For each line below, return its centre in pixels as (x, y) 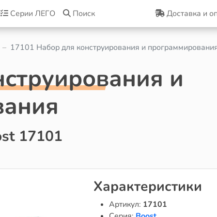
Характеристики (147, 186)
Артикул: (126, 204)
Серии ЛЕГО (31, 14)
